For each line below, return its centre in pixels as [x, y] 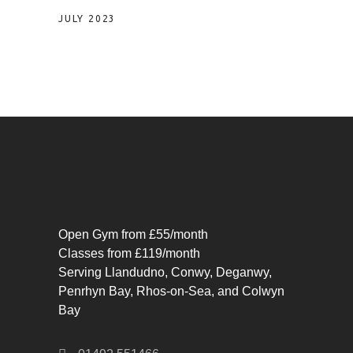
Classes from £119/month [129, 254]
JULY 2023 [87, 19]
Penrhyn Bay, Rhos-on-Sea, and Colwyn [171, 292]
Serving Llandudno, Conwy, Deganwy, [165, 273]
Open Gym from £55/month [133, 235]
